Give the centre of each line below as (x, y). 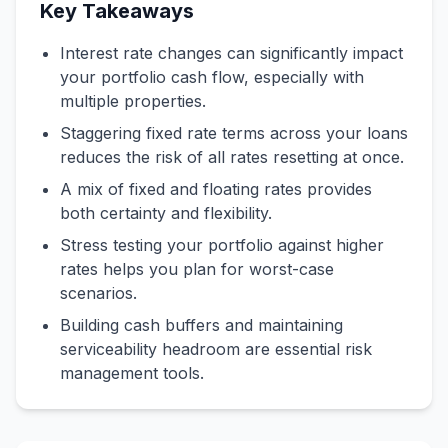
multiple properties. (133, 101)
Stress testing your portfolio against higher (222, 245)
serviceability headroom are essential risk (216, 349)
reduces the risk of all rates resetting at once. (232, 157)
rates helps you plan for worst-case (197, 269)
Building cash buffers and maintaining (201, 325)
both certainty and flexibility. (166, 213)
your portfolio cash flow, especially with (212, 77)
